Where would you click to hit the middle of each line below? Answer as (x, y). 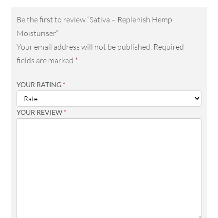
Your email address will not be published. (84, 47)
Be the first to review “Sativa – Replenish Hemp (95, 20)
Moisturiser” (38, 33)
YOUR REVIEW (40, 112)
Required (169, 47)
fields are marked (46, 61)
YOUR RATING (40, 85)
